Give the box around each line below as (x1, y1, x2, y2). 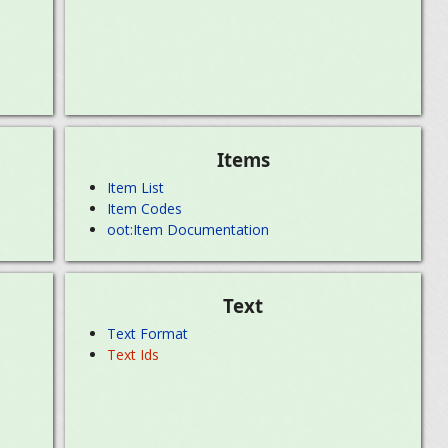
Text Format (107, 323, 189, 343)
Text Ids (107, 344, 160, 364)
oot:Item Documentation (107, 220, 270, 240)
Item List (107, 177, 165, 197)
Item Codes (107, 198, 183, 218)
